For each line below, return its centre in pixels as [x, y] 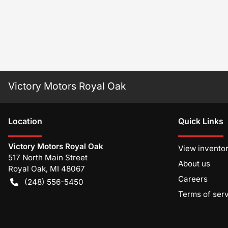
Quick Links [201, 121]
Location [25, 121]
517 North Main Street [48, 157]
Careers [193, 179]
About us [194, 163]
